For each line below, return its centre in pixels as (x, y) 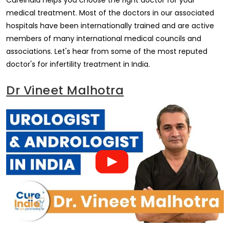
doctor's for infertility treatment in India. (78, 64)
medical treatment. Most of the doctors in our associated (110, 13)
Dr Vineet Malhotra (65, 91)
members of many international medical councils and (104, 39)
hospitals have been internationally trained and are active (110, 26)
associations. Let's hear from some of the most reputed (107, 52)
